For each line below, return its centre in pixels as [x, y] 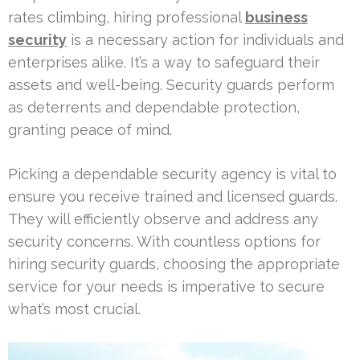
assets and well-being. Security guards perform [171, 84]
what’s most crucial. [74, 309]
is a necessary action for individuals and [205, 39]
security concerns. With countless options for [164, 241]
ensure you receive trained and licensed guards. [173, 196]
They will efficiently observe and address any [163, 219]
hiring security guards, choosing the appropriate [174, 264]
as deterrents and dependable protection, [154, 107]
